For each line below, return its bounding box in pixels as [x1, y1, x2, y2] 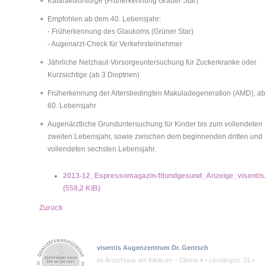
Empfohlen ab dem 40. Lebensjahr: [47, 14, 161, 23]
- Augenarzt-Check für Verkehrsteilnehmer [47, 39, 182, 48]
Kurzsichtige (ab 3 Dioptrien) [47, 70, 140, 79]
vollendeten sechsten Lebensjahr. [47, 144, 156, 153]
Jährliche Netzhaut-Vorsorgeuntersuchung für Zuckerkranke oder [47, 58, 256, 66]
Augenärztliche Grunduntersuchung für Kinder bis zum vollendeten [47, 119, 262, 128]
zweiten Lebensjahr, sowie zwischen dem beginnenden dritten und [47, 132, 262, 141]
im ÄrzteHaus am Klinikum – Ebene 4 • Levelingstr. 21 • [97, 256, 255, 264]
